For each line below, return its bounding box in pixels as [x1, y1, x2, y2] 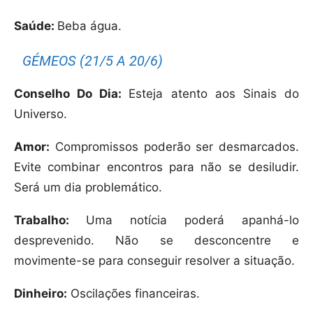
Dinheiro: [14, 286, 67, 301]
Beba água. [57, 19, 122, 34]
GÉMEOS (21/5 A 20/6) [22, 52, 163, 70]
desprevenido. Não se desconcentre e [14, 233, 299, 248]
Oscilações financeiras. [67, 286, 200, 301]
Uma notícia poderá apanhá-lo [86, 213, 299, 228]
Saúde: [14, 19, 57, 34]
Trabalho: [14, 213, 86, 228]
